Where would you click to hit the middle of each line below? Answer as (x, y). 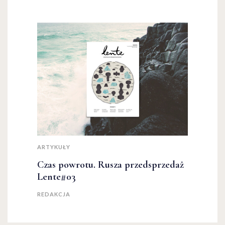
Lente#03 (57, 177)
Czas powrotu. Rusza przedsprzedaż (110, 165)
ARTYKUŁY (54, 147)
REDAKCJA (54, 194)
